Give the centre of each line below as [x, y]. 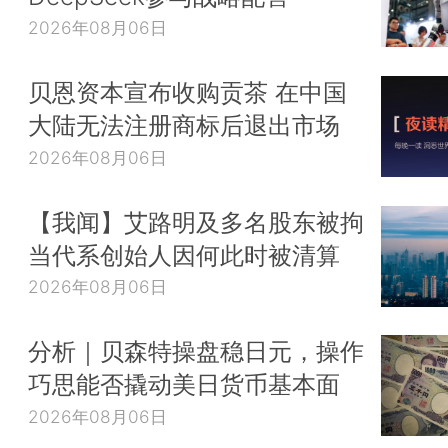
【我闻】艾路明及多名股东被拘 [196, 221]
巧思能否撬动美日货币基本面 [184, 384]
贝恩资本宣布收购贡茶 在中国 [187, 92]
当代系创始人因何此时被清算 [184, 254]
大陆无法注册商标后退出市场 [184, 125]
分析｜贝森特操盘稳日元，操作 [196, 351]
